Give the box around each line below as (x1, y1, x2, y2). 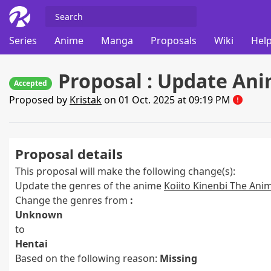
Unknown (15, 208, 63, 221)
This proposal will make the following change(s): (15, 165, 235, 178)
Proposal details (15, 145, 123, 163)
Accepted (14, 78, 47, 88)
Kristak (70, 93, 102, 106)
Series (9, 34, 37, 48)
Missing (160, 252, 197, 265)
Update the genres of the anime (15, 179, 164, 192)
